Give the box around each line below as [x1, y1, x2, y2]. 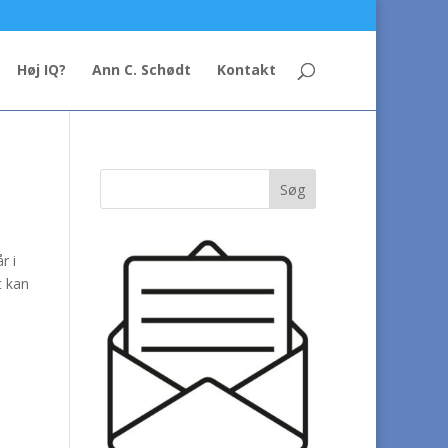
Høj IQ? [17, 60, 66, 79]
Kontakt [217, 60, 276, 79]
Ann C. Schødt [92, 60, 191, 79]
